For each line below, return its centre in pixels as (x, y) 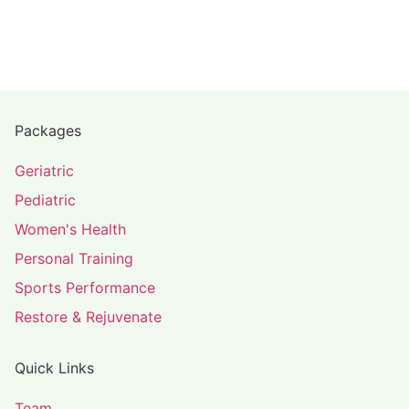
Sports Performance (85, 287)
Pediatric (45, 199)
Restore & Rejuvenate (88, 316)
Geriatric (44, 170)
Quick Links (54, 367)
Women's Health (70, 229)
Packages (48, 130)
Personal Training (74, 258)
